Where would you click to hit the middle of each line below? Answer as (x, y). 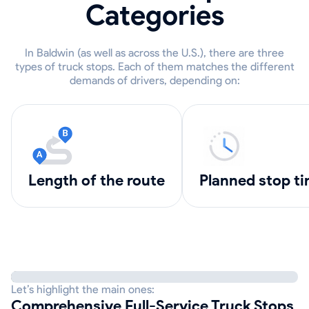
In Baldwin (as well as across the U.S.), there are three (154, 53)
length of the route (101, 180)
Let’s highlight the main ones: (83, 289)
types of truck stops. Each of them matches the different (154, 67)
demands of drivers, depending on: (154, 80)
